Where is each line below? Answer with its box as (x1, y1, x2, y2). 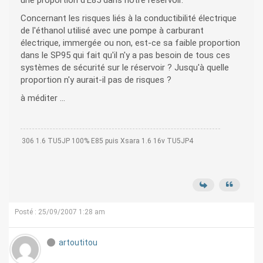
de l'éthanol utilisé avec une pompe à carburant (21, 25, 204, 36)
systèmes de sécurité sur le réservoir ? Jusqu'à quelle (21, 62, 229, 73)
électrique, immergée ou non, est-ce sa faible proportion (21, 38, 240, 49)
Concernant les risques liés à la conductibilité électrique (21, 13, 237, 24)
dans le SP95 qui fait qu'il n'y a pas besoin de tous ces (21, 50, 230, 61)
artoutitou (59, 238, 97, 248)
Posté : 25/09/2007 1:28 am (15, 208, 105, 217)
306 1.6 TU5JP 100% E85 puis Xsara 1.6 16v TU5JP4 (105, 137, 193, 146)
